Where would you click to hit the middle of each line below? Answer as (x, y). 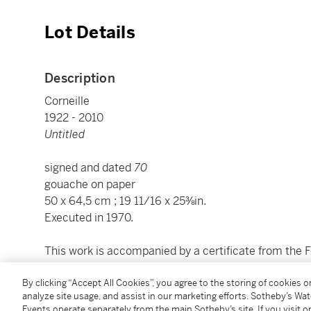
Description (80, 78)
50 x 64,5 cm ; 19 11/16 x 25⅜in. (125, 201)
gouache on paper (90, 185)
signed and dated (89, 168)
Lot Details (90, 33)
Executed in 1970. (89, 218)
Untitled (65, 135)
